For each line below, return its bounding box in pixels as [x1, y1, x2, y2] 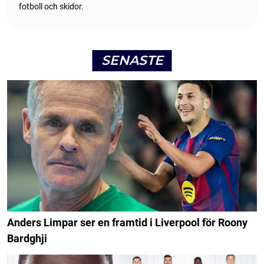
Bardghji [7, 232, 47, 245]
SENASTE [101, 52, 163, 68]
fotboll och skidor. [19, 1, 84, 11]
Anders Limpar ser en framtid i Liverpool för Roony [7, 216, 247, 229]
